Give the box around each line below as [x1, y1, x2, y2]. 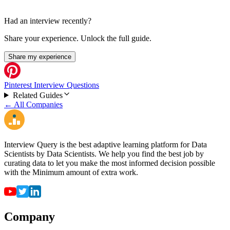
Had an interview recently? [4, 16, 91, 25]
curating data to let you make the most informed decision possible [4, 158, 215, 167]
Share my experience [8, 52, 71, 61]
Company [4, 209, 55, 223]
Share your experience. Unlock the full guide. [4, 33, 151, 43]
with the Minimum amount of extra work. [4, 167, 138, 177]
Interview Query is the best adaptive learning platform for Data [4, 140, 207, 149]
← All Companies [4, 100, 63, 109]
